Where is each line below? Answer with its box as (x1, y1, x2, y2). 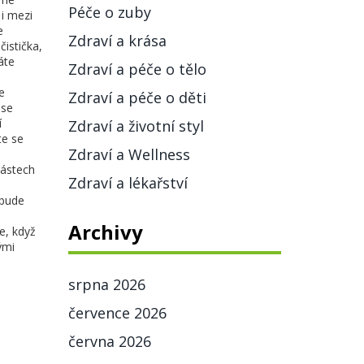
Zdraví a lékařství (67, 173, 188, 193)
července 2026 (67, 303, 167, 323)
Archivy (67, 219, 143, 245)
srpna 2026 (67, 275, 145, 294)
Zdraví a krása (67, 31, 167, 50)
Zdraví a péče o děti (67, 88, 206, 107)
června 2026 (67, 331, 151, 351)
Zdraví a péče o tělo (67, 59, 206, 79)
